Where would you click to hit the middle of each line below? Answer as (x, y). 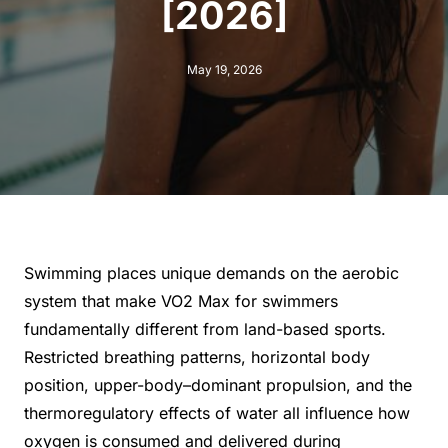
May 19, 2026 (224, 69)
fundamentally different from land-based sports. (205, 328)
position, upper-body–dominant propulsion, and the (218, 384)
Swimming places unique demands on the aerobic (211, 272)
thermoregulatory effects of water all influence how (217, 412)
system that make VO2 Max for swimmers (181, 300)
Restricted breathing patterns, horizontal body (197, 356)
